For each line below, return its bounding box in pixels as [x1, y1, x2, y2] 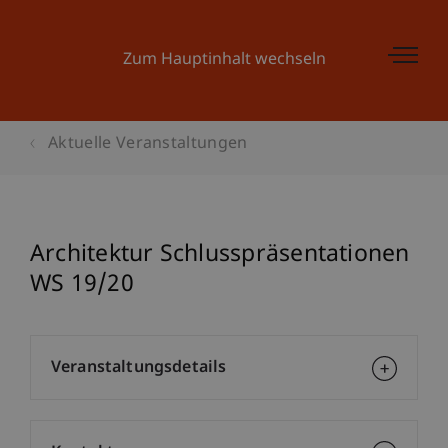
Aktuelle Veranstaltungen [48, 134, 248, 155]
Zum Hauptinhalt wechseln [122, 50, 326, 71]
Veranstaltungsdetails [51, 358, 227, 379]
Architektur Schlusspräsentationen [30, 240, 410, 270]
